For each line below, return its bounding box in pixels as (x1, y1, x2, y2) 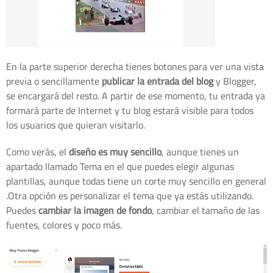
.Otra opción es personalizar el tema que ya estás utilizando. (6, 186, 253, 205)
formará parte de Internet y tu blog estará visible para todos (6, 101, 253, 120)
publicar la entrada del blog (102, 72, 213, 91)
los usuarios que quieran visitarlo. (6, 116, 145, 135)
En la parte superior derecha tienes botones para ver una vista (6, 57, 264, 76)
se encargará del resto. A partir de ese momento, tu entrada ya (6, 87, 265, 105)
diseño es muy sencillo (69, 143, 161, 161)
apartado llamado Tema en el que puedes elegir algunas (6, 157, 234, 176)
